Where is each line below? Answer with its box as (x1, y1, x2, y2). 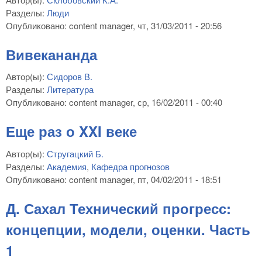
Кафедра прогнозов (91, 160, 170, 173)
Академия (47, 160, 87, 173)
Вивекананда (6, 44, 97, 64)
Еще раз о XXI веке (6, 121, 137, 142)
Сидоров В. (47, 70, 92, 83)
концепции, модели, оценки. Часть (6, 219, 250, 239)
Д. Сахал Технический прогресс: (6, 198, 231, 218)
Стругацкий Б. (47, 147, 104, 160)
